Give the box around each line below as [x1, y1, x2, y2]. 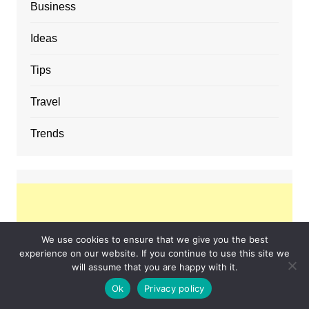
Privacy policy [144, 282, 205, 294]
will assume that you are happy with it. [71, 261, 238, 272]
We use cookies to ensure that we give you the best [41, 234, 268, 245]
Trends [30, 128, 64, 140]
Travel [30, 96, 61, 108]
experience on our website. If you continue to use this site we [19, 248, 290, 259]
